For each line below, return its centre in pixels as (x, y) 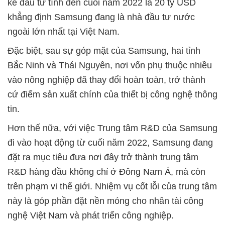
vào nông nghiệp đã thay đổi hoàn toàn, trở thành (106, 80)
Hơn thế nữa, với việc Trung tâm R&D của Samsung (113, 128)
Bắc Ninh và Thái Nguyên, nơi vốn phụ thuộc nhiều (110, 65)
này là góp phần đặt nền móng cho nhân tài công (105, 201)
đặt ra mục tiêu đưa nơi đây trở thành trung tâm (103, 157)
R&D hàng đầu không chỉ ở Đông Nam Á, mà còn (106, 172)
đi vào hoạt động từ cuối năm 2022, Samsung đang (110, 143)
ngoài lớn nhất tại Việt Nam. (64, 32)
